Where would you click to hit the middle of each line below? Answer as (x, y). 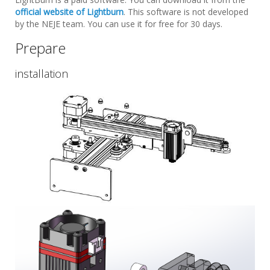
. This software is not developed (186, 11)
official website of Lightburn (69, 11)
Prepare (40, 48)
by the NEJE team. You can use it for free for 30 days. (119, 24)
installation (42, 73)
